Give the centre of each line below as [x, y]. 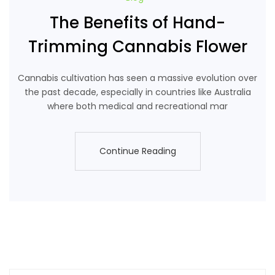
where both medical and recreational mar [137, 107]
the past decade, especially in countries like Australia [137, 92]
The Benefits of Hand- [137, 23]
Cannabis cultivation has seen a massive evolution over [137, 78]
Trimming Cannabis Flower [137, 47]
